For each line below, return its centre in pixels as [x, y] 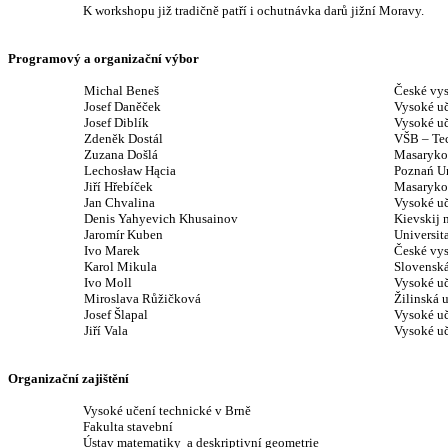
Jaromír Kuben [124, 234]
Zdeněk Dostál [124, 138]
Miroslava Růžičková [143, 298]
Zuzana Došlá [121, 154]
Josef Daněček [123, 106]
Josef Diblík [117, 122]
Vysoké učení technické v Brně [166, 410]
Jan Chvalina [120, 202]
